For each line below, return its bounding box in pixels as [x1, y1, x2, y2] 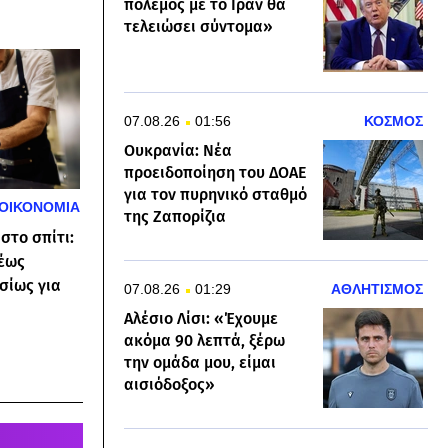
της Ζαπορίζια [124, 207, 226, 227]
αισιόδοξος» [124, 375, 215, 395]
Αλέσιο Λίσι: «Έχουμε [124, 309, 278, 329]
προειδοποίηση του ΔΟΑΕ [124, 163, 306, 183]
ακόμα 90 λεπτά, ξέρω [124, 331, 285, 351]
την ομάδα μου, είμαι [124, 353, 276, 373]
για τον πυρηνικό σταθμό [124, 185, 307, 205]
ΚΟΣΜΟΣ [364, 113, 423, 130]
